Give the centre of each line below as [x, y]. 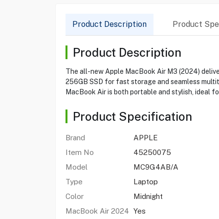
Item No [79, 152]
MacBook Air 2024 [97, 211]
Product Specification [132, 116]
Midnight [148, 196]
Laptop [145, 182]
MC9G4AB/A [156, 167]
